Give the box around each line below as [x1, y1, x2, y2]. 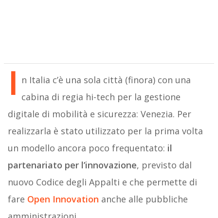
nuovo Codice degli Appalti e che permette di [7, 176, 197, 188]
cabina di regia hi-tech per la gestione [21, 91, 181, 103]
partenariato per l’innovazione [7, 159, 137, 171]
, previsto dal [136, 159, 192, 171]
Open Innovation [27, 193, 99, 205]
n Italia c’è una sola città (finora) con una [21, 74, 191, 86]
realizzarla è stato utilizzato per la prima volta [7, 125, 203, 137]
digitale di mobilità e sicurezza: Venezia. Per [7, 108, 191, 120]
